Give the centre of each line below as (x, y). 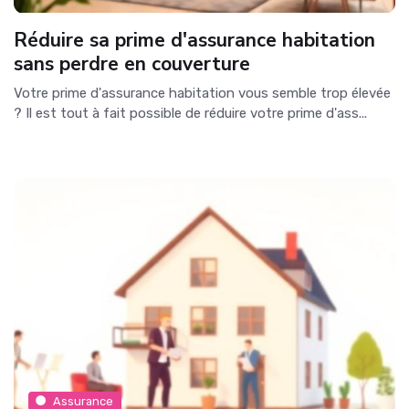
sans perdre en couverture (132, 63)
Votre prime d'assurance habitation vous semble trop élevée (202, 93)
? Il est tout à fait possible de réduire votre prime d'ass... (190, 113)
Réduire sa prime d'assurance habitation (194, 40)
